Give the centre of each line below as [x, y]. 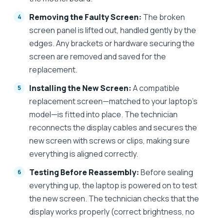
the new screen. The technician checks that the [114, 198]
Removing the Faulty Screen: [85, 17]
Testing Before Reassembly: [84, 172]
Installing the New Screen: [80, 88]
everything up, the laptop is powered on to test [113, 185]
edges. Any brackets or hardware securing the [112, 43]
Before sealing [166, 172]
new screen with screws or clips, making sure [109, 140]
